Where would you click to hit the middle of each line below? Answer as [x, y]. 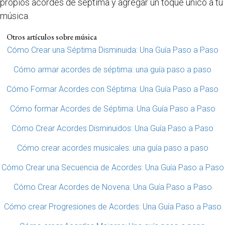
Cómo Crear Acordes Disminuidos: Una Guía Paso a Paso [113, 128]
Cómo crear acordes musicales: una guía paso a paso [113, 148]
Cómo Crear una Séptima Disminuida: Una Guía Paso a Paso [113, 50]
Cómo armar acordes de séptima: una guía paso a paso [113, 70]
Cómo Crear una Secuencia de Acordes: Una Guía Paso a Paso [113, 167]
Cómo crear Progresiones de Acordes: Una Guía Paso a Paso [113, 207]
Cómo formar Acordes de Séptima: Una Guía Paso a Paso [113, 109]
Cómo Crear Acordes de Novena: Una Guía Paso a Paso [113, 187]
